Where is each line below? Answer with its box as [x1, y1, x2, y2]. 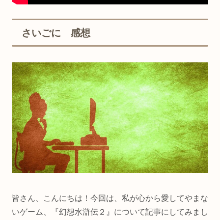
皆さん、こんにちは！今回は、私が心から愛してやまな [12, 194, 208, 203]
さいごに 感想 [22, 27, 90, 39]
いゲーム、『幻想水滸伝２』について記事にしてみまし [12, 208, 208, 217]
